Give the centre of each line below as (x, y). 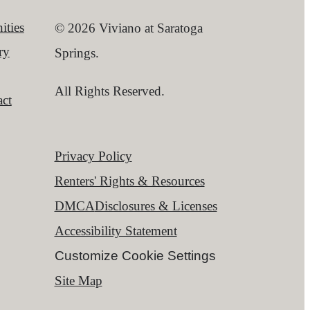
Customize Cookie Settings (135, 255)
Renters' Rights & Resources (129, 181)
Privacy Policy (93, 156)
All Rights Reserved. (109, 91)
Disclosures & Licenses (156, 206)
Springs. (76, 53)
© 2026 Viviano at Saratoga (128, 28)
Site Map (78, 280)
